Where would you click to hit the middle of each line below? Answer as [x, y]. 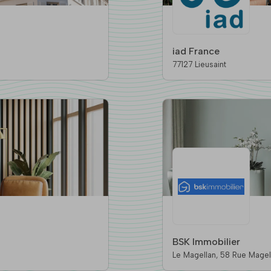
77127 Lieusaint [199, 65]
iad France [196, 51]
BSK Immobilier [206, 242]
